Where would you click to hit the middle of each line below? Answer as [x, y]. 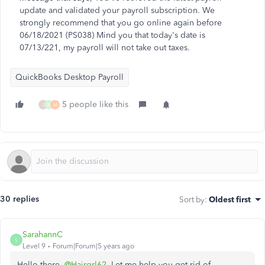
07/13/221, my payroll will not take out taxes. [106, 48]
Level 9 [34, 246]
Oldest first [230, 199]
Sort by [192, 199]
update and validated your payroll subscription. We [117, 10]
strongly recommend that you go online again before [121, 23]
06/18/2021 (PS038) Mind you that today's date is [112, 35]
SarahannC [43, 235]
